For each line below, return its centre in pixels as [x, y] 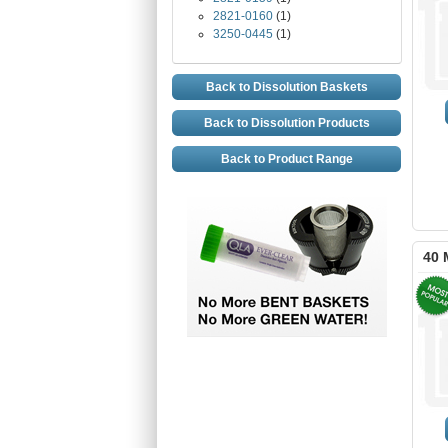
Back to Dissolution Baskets [286, 87]
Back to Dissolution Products [286, 123]
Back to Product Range [286, 159]
